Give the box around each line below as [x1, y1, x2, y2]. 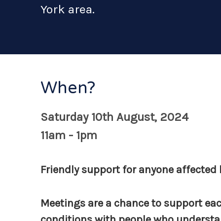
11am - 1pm [40, 128, 97, 142]
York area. [40, 2, 95, 16]
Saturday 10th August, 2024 [40, 110, 188, 124]
